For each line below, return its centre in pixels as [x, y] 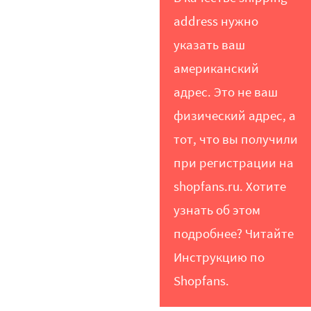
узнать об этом [217, 211]
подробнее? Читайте [234, 234]
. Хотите [263, 187]
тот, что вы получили [236, 140]
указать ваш [210, 45]
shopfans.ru [207, 187]
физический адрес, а [235, 116]
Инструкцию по [219, 258]
